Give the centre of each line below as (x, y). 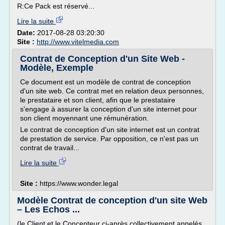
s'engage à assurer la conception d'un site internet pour (108, 109)
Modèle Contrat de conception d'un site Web (112, 200)
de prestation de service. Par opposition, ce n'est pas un (109, 139)
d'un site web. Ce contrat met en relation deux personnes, (112, 91)
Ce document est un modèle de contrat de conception (105, 82)
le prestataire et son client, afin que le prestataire (98, 100)
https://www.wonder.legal (79, 183)
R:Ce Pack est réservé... (56, 6)
